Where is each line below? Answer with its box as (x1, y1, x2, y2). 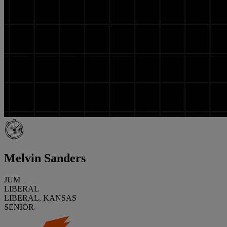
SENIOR (4, 202, 34, 211)
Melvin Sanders (4, 151, 86, 165)
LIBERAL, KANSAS (4, 193, 77, 202)
